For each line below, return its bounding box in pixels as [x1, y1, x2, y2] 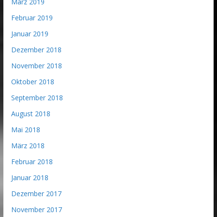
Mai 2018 [11, 125, 40, 135]
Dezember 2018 [11, 45, 62, 55]
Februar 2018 [11, 157, 53, 167]
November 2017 [11, 205, 62, 215]
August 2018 [11, 109, 50, 119]
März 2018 [11, 141, 45, 151]
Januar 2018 [11, 173, 48, 183]
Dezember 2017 [11, 189, 62, 199]
